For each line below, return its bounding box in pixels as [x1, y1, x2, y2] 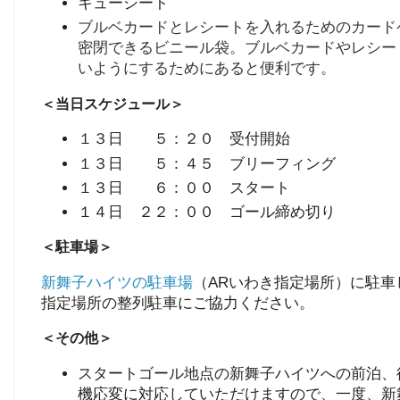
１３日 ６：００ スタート [78, 179, 291, 196]
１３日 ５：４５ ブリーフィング [78, 154, 337, 171]
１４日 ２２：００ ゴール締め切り [78, 203, 337, 220]
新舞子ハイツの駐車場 [41, 273, 193, 290]
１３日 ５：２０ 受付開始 [78, 130, 291, 147]
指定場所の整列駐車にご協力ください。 [41, 294, 314, 311]
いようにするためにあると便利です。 [78, 60, 337, 77]
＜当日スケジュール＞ [41, 96, 184, 112]
